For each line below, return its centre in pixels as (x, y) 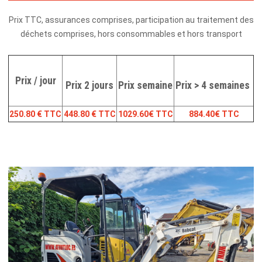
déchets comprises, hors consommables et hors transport (131, 34)
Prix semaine (145, 85)
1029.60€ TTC (145, 114)
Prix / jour (35, 80)
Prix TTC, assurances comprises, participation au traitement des (131, 20)
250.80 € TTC (35, 114)
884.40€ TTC (214, 114)
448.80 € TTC (89, 114)
